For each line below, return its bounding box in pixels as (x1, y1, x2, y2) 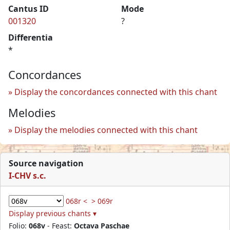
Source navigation (9, 157, 84, 169)
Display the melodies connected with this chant (14, 124, 198, 136)
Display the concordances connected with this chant (14, 86, 217, 98)
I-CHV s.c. (9, 169, 46, 181)
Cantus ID (8, 3, 49, 14)
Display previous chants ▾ (9, 208, 97, 218)
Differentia (8, 31, 53, 43)
